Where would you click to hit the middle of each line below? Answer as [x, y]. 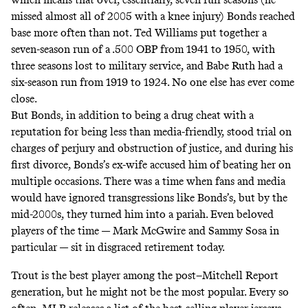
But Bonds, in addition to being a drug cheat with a [132, 115]
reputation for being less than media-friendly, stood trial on [151, 132]
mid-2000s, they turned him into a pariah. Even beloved [142, 214]
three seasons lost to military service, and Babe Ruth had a [147, 66]
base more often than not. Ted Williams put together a [139, 33]
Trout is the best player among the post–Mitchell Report [145, 275]
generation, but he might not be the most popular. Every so [150, 291]
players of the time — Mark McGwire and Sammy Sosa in [145, 231]
